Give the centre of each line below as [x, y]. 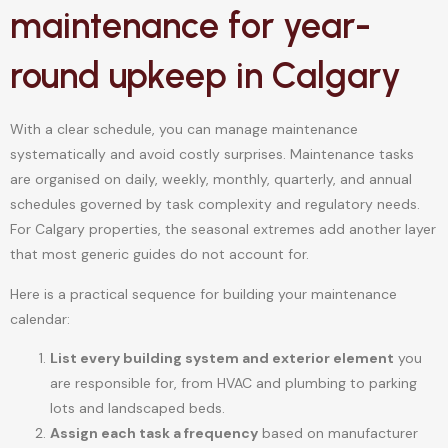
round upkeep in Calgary [205, 76]
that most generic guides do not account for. [159, 254]
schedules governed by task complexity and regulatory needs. [215, 204]
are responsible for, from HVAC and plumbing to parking [233, 383]
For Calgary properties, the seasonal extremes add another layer [223, 229]
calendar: [40, 318]
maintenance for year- [190, 26]
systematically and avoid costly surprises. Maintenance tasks [212, 154]
